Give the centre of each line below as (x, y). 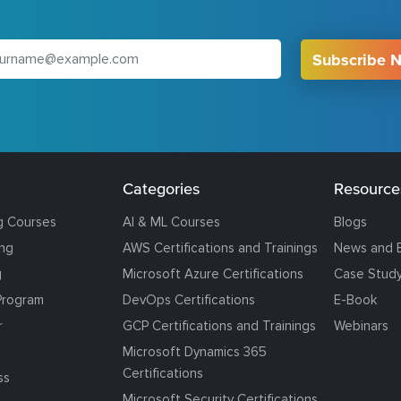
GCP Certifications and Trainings (219, 325)
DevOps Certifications (188, 299)
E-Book (356, 299)
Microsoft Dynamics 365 (194, 351)
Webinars (362, 325)
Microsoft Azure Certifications (213, 273)
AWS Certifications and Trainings (220, 247)
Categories (161, 188)
